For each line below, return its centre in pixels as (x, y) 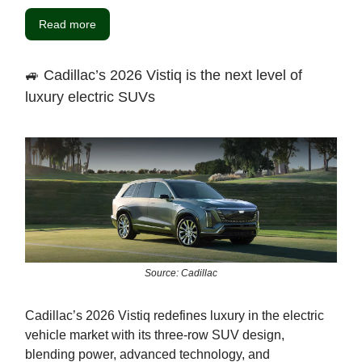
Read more (67, 25)
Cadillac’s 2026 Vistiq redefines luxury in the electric (175, 315)
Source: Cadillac (181, 273)
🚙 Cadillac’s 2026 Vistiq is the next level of (164, 76)
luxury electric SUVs (90, 97)
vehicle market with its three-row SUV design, (155, 335)
